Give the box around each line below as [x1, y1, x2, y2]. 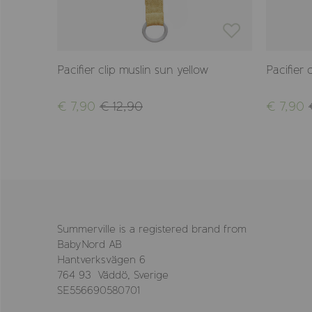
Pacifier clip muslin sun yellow [57, 63, 209, 76]
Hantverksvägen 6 [57, 253, 146, 266]
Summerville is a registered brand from [57, 223, 247, 235]
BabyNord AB [57, 238, 122, 251]
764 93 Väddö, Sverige [57, 269, 169, 281]
